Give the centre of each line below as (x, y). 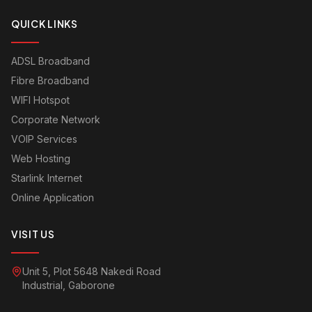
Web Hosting (41, 158)
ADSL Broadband (50, 61)
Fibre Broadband (50, 80)
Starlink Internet (47, 178)
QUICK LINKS (45, 24)
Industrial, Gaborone (69, 285)
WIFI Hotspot (40, 100)
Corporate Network (56, 119)
